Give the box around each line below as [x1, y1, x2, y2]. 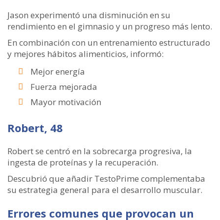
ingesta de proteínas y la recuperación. [7, 156, 158, 168]
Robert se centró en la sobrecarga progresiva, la [7, 145, 192, 157]
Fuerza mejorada [30, 81, 97, 92]
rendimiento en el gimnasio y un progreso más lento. [7, 20, 212, 32]
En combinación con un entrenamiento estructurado [7, 36, 210, 48]
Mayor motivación [30, 96, 101, 108]
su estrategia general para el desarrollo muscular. [7, 184, 202, 195]
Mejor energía [30, 65, 85, 77]
